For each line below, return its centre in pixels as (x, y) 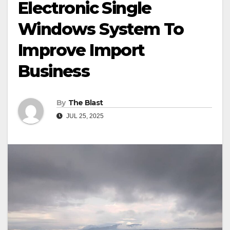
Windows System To (101, 29)
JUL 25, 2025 (84, 116)
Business (54, 71)
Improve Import (81, 50)
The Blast (85, 103)
